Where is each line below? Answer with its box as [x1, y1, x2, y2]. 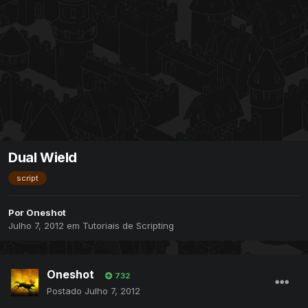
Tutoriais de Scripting [82, 219, 174, 231]
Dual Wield [8, 148, 77, 166]
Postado [47, 285, 85, 296]
